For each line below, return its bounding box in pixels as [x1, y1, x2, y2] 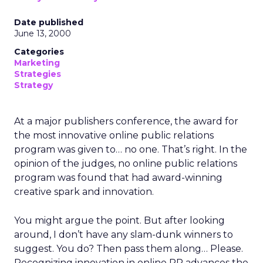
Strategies [14, 69, 61, 79]
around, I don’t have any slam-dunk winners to [14, 229, 233, 240]
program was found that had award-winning [14, 172, 222, 183]
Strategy [14, 80, 53, 90]
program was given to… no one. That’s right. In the [14, 144, 247, 155]
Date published [14, 17, 83, 28]
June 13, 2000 [14, 28, 71, 39]
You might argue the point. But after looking [14, 215, 225, 226]
